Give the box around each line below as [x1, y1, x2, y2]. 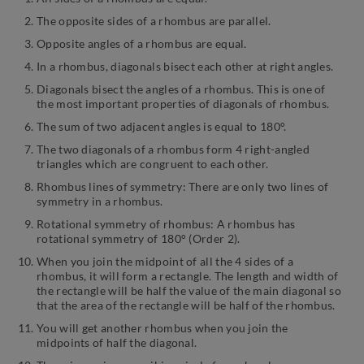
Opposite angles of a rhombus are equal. [37, 37, 247, 51]
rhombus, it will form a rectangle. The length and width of [37, 269, 339, 284]
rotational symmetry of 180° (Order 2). [37, 232, 240, 246]
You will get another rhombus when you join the [37, 321, 288, 336]
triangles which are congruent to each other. [37, 157, 269, 171]
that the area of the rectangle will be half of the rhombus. [37, 298, 336, 313]
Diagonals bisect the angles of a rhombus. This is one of [37, 82, 326, 97]
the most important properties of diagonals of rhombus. [37, 97, 330, 111]
